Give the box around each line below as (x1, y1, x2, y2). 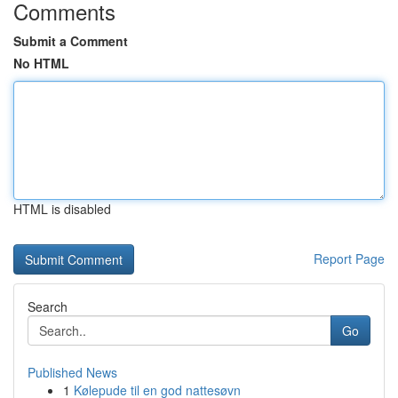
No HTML (13, 54, 69, 72)
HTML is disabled (13, 200, 111, 218)
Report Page (314, 250, 385, 267)
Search (28, 298, 68, 315)
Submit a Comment (13, 32, 128, 50)
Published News (28, 363, 117, 381)
